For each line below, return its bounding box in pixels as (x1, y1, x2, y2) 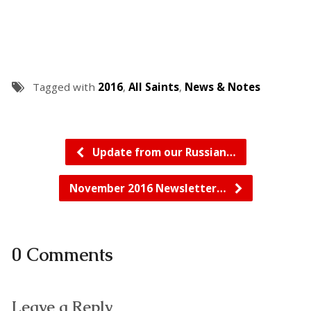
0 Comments (11, 244, 113, 267)
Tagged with (32, 80, 98, 94)
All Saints (128, 80, 179, 94)
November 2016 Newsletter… (69, 181, 229, 196)
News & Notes (184, 80, 260, 94)
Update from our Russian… (89, 145, 236, 160)
